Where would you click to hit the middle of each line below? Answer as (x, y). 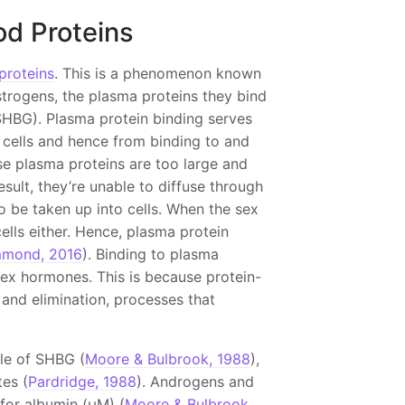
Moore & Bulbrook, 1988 (167, 358)
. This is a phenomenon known (157, 73)
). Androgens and (195, 381)
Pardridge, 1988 (82, 381)
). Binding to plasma (150, 254)
